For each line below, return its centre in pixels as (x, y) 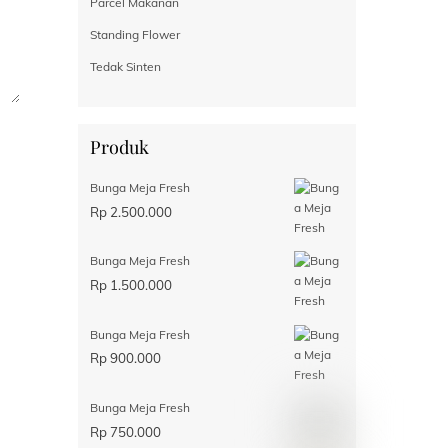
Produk (119, 147)
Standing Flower (134, 34)
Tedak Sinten (125, 66)
